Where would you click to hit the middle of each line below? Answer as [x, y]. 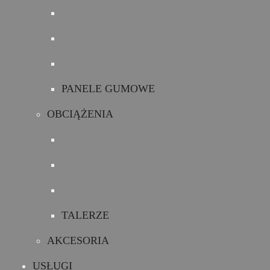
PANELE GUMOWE [108, 89]
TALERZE [85, 215]
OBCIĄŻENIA [80, 114]
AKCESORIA [78, 240]
